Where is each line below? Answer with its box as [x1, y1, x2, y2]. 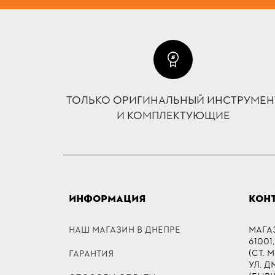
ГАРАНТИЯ [69, 248, 114, 259]
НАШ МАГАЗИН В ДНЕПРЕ [69, 224, 180, 235]
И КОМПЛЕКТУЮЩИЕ [116, 109, 230, 124]
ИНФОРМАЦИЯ [69, 193, 146, 205]
